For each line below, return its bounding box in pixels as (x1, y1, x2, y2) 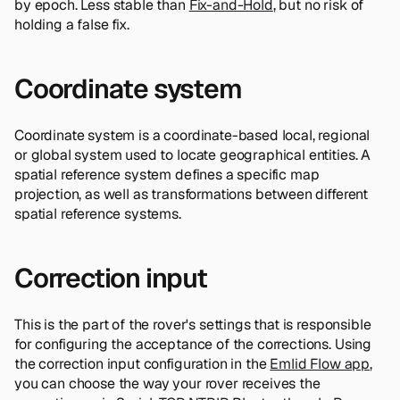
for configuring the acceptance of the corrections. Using (14, 334, 372, 354)
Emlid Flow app (270, 354, 371, 373)
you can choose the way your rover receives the (14, 373, 321, 393)
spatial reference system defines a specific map (14, 164, 320, 184)
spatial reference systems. (14, 204, 181, 223)
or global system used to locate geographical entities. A (14, 145, 371, 164)
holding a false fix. (14, 14, 129, 34)
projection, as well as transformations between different (14, 184, 369, 204)
